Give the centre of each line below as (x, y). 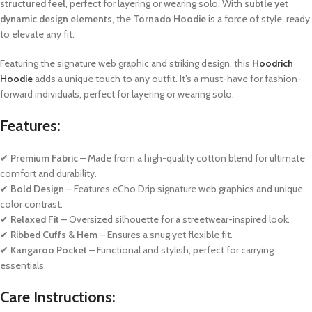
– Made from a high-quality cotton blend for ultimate (192, 158)
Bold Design (37, 189)
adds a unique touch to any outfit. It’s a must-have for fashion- (168, 79)
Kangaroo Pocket (49, 250)
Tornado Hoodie (170, 19)
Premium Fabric (44, 158)
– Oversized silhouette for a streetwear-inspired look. (174, 220)
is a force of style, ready (258, 19)
